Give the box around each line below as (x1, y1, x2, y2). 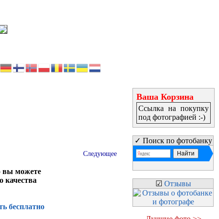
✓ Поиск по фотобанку (134, 136, 212, 145)
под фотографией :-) (138, 113, 205, 121)
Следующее (83, 150, 117, 158)
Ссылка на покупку (138, 104, 209, 112)
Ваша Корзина (136, 92, 194, 102)
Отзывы (164, 179, 191, 188)
